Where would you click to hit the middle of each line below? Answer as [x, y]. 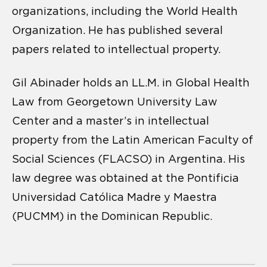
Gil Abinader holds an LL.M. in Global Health [131, 83]
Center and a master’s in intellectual [111, 121]
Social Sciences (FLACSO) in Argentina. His [128, 159]
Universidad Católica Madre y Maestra [114, 198]
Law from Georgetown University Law [115, 102]
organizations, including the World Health [125, 12]
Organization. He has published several [117, 31]
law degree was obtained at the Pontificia [125, 178]
